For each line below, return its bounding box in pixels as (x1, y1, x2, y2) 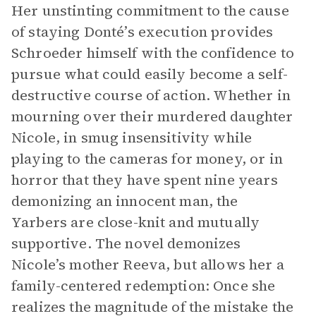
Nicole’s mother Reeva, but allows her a (11, 255, 284, 274)
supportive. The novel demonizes (11, 233, 241, 253)
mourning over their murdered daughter (11, 107, 293, 126)
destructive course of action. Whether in (11, 85, 291, 105)
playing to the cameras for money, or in (11, 149, 283, 169)
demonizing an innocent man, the (11, 191, 238, 211)
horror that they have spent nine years (11, 170, 278, 190)
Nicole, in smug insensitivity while (11, 128, 253, 147)
